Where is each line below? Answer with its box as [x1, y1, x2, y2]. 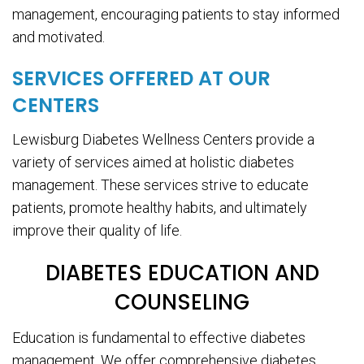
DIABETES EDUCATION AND [45, 258, 319, 288]
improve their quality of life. [12, 222, 182, 240]
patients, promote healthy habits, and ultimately [12, 199, 307, 217]
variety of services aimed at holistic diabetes [12, 154, 294, 171]
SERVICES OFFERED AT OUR [12, 65, 271, 93]
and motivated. [12, 28, 105, 46]
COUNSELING [115, 288, 249, 318]
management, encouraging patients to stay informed [12, 6, 340, 24]
